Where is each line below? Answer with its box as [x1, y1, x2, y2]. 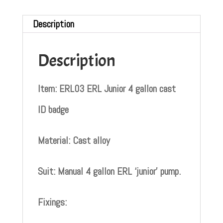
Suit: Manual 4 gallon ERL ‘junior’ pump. [37, 164, 181, 178]
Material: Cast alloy [37, 133, 110, 147]
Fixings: [37, 195, 69, 209]
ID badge [37, 103, 69, 116]
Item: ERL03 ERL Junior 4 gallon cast [37, 82, 176, 95]
